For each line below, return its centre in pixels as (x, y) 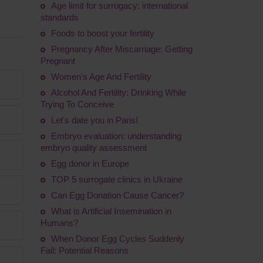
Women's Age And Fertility (101, 77)
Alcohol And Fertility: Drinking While (118, 92)
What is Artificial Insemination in (111, 211)
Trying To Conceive (77, 104)
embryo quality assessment (93, 148)
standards (59, 17)
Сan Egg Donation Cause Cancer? (117, 195)
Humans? (59, 223)
